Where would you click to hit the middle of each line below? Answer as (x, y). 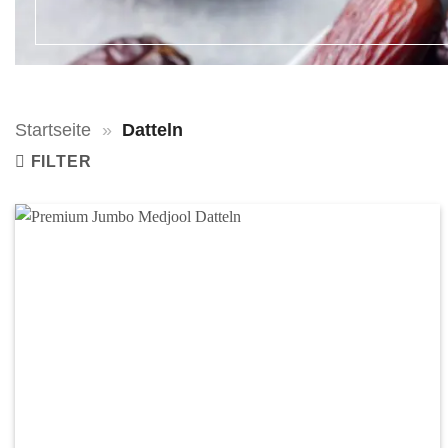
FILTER (61, 161)
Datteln (153, 129)
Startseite (53, 129)
